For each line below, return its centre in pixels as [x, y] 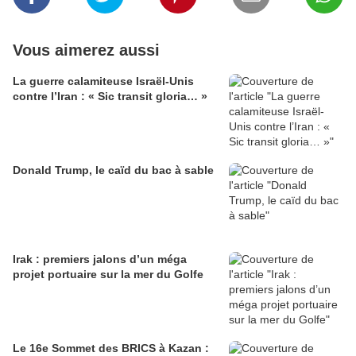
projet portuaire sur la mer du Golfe [108, 275]
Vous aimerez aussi [86, 50]
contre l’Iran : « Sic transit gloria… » [110, 97]
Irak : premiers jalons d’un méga [100, 259]
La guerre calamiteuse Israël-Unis [103, 81]
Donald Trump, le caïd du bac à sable [113, 170]
